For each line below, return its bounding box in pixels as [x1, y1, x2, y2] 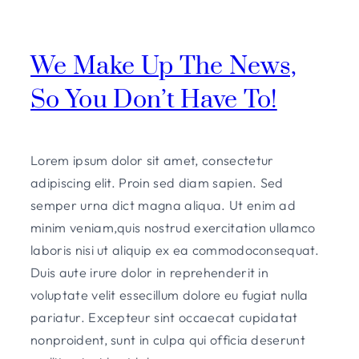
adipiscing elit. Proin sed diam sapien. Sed [30, 174, 284, 191]
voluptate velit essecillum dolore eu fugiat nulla [30, 286, 309, 303]
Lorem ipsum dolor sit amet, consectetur [30, 151, 274, 168]
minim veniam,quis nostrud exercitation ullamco [30, 219, 316, 236]
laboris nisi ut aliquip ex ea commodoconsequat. [30, 241, 320, 258]
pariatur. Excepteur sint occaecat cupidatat [30, 309, 298, 325]
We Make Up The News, [30, 50, 297, 82]
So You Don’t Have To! [30, 84, 277, 115]
